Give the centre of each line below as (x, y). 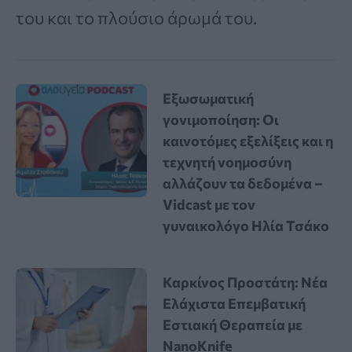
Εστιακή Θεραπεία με (233, 324)
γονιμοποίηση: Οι (221, 119)
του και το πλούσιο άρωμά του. (136, 18)
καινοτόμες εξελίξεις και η (248, 140)
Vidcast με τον (209, 204)
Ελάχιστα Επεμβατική (235, 303)
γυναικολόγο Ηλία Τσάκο (246, 225)
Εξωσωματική (209, 98)
